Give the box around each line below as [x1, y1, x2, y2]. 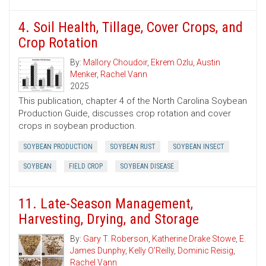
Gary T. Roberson [83, 234, 148, 244]
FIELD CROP [69, 162, 103, 171]
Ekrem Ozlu [151, 58, 193, 68]
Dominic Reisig [178, 246, 233, 256]
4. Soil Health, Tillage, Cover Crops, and [18, 19, 243, 36]
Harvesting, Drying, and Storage [18, 211, 199, 228]
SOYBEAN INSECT [173, 142, 224, 151]
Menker [70, 69, 97, 80]
